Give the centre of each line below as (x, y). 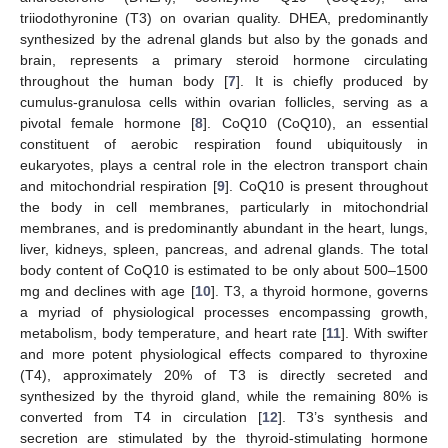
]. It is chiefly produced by (332, 80)
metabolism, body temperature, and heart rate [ (173, 332)
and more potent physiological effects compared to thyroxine (224, 353)
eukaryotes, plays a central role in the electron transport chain (224, 164)
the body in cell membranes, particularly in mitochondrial (224, 206)
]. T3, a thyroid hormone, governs (319, 290)
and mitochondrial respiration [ (119, 185)
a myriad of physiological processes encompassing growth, (224, 311)
